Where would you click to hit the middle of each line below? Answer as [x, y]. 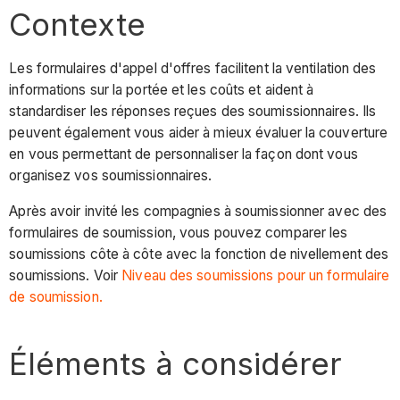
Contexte [78, 24]
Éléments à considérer [176, 363]
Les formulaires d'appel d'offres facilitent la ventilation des [193, 69]
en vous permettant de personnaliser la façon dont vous [183, 154]
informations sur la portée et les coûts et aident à [162, 90]
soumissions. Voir [66, 275]
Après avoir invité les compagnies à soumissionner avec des [198, 211]
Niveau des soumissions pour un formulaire [256, 275]
